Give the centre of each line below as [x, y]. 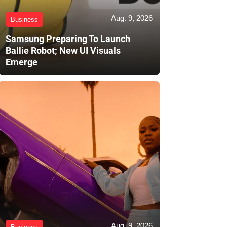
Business [24, 20]
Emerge [22, 62]
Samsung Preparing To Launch [68, 39]
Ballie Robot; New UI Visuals [63, 51]
